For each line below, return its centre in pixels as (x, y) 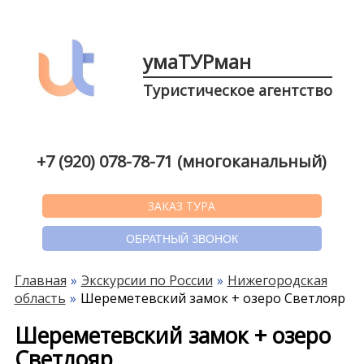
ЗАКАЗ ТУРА (182, 206)
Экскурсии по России (147, 281)
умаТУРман (197, 61)
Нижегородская (277, 281)
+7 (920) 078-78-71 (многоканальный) (182, 161)
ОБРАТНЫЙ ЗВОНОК (182, 239)
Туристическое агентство (237, 90)
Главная (40, 281)
